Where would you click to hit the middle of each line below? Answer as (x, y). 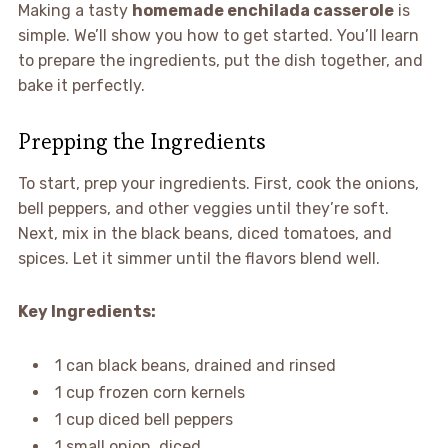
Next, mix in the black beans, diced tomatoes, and (204, 233)
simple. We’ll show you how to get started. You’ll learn (218, 35)
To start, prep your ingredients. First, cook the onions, (218, 183)
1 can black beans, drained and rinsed (195, 365)
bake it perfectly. (81, 85)
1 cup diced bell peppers (143, 419)
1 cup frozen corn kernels (149, 392)
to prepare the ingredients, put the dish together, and (220, 60)
